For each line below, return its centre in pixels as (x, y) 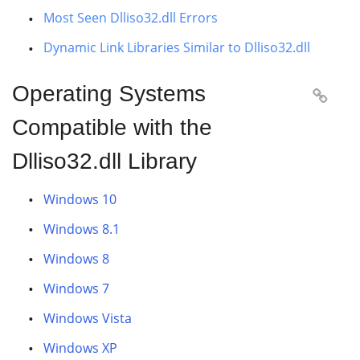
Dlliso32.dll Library (104, 161)
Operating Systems (109, 94)
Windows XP (80, 348)
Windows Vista (88, 318)
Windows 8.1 (82, 229)
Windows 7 (76, 288)
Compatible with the (112, 127)
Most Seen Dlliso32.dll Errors (131, 18)
